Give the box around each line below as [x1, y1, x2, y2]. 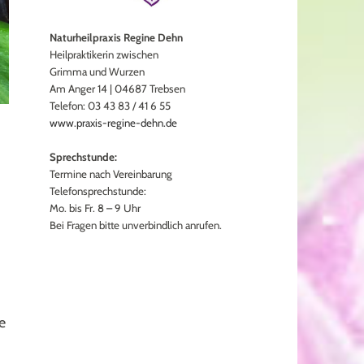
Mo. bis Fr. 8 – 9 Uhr [50, 201, 141, 215]
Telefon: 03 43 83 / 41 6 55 [50, 99, 171, 113]
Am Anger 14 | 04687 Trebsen [50, 82, 185, 96]
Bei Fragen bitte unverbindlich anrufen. [50, 219, 222, 232]
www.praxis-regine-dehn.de [50, 116, 180, 130]
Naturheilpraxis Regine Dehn [50, 31, 183, 45]
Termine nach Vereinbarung [50, 167, 172, 181]
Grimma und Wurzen [50, 65, 145, 79]
